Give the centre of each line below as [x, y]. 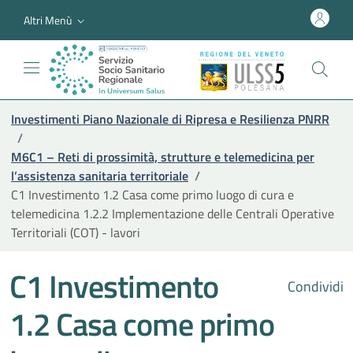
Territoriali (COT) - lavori [76, 232]
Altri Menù [48, 20]
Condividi [314, 286]
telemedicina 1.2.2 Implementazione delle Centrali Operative [173, 213]
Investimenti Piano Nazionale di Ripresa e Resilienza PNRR [170, 119]
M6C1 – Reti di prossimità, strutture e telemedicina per [163, 156]
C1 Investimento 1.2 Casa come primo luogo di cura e [152, 194]
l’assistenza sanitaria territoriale [100, 175]
